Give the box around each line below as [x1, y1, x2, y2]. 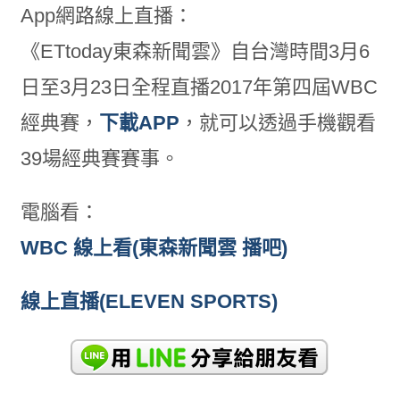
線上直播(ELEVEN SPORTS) [20, 290, 278, 313]
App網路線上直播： [20, 4, 193, 28]
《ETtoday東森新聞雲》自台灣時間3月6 [20, 40, 370, 63]
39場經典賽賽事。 [20, 147, 179, 171]
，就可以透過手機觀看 [179, 112, 376, 135]
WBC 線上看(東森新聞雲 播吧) [20, 237, 287, 260]
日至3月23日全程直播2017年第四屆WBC [20, 76, 378, 99]
